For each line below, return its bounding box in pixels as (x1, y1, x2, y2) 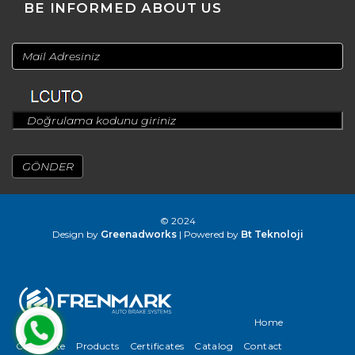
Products (75, 340, 120, 352)
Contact (243, 340, 283, 352)
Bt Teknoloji (240, 228, 303, 240)
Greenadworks (100, 228, 177, 240)
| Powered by (176, 228, 241, 240)
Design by (52, 228, 101, 240)
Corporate (16, 340, 66, 352)
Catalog (194, 340, 234, 352)
